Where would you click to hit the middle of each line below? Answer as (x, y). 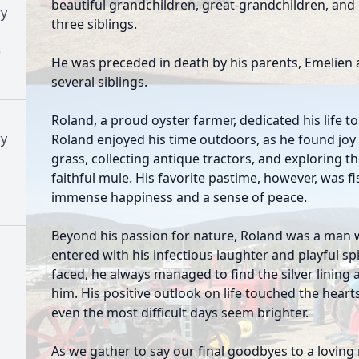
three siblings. (94, 24)
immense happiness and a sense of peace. (179, 197)
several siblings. (99, 82)
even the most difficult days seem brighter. (180, 313)
